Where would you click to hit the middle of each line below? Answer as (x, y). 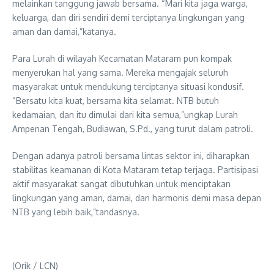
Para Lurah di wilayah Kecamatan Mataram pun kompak (122, 59)
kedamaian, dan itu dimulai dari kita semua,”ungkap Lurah (125, 115)
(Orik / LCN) (35, 266)
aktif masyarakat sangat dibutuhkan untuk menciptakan (121, 184)
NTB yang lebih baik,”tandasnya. (76, 212)
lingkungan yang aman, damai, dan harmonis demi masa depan (137, 198)
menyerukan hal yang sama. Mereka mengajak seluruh (120, 73)
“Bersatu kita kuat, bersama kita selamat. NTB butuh (116, 101)
